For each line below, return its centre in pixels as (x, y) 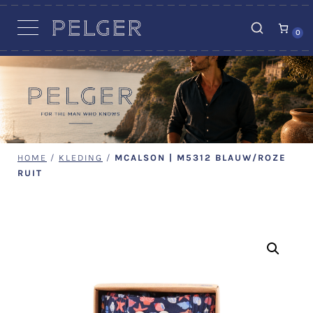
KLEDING (81, 158)
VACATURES (156, 12)
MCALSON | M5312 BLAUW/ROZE (201, 158)
